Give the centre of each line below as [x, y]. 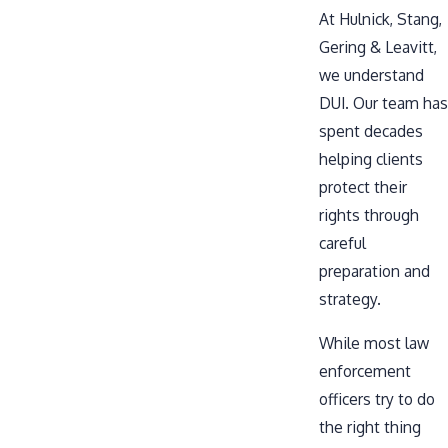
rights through [369, 215]
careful [342, 243]
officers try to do [377, 398]
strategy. [350, 299]
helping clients [371, 159]
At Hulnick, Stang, [380, 19]
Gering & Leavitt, [378, 47]
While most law [374, 342]
